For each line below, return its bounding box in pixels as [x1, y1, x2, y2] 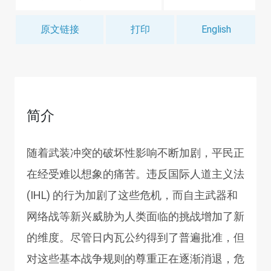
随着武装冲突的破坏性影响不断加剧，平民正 [27, 146, 244, 159]
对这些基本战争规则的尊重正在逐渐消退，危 [27, 252, 244, 265]
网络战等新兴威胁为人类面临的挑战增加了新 [27, 210, 244, 223]
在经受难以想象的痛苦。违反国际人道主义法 [27, 168, 244, 180]
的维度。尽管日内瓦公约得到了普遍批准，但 [27, 231, 244, 244]
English [201, 24, 231, 35]
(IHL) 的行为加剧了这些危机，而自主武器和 [27, 189, 238, 201]
